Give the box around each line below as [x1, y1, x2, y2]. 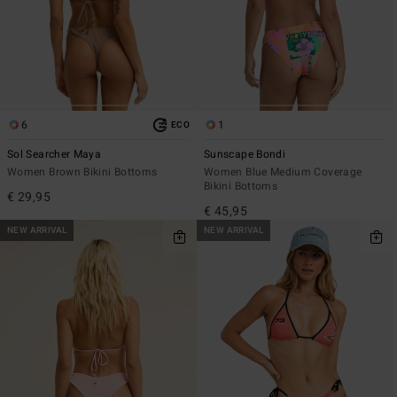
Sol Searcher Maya [7, 145, 102, 162]
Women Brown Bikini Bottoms [7, 163, 158, 180]
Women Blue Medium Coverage [204, 163, 362, 180]
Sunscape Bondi [204, 145, 286, 162]
